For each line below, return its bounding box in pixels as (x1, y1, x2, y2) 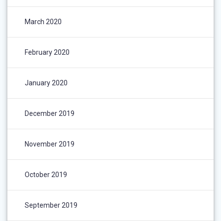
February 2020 (25, 48, 70, 57)
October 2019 (25, 171, 67, 179)
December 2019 (25, 110, 74, 118)
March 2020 (25, 18, 62, 26)
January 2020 (25, 79, 68, 87)
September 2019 (25, 201, 77, 210)
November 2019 (25, 140, 74, 148)
